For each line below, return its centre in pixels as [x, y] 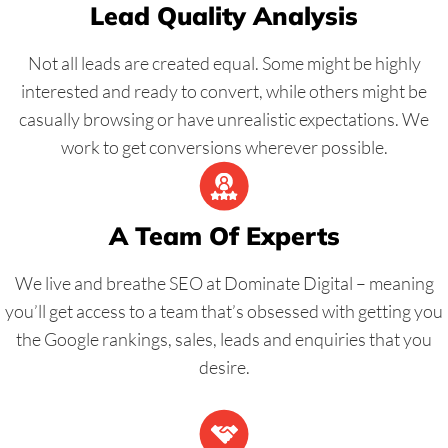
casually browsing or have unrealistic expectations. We [224, 119]
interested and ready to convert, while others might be [224, 91]
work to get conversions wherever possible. [224, 147]
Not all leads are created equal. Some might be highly [224, 63]
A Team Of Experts [224, 236]
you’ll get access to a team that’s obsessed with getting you [224, 311]
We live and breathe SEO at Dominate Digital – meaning [224, 283]
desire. [224, 367]
